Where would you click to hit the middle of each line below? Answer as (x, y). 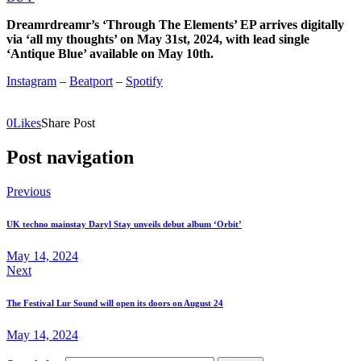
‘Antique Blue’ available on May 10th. (110, 54)
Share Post (68, 123)
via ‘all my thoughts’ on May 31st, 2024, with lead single (158, 39)
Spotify (144, 81)
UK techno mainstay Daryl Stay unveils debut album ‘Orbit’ (124, 224)
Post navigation (70, 158)
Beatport (91, 81)
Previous (29, 191)
